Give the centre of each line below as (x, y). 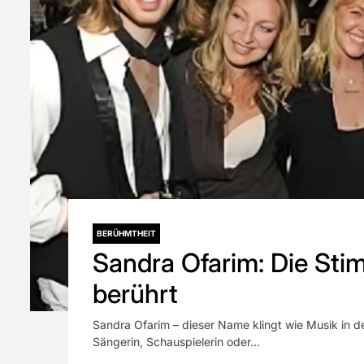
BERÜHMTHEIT (126, 233)
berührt (135, 294)
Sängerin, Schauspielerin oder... (176, 342)
